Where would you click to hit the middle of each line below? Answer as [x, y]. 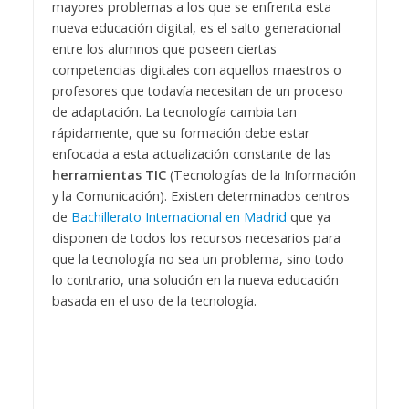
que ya [308, 217]
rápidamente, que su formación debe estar [180, 133]
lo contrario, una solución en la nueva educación [195, 280]
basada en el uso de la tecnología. [156, 301]
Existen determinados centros [260, 196]
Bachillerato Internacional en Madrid [178, 217]
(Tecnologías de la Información [261, 175]
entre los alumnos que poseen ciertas [164, 49]
